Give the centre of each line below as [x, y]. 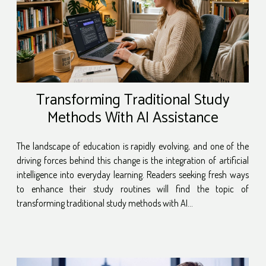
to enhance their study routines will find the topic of [133, 189]
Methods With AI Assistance [133, 118]
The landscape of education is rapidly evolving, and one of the [133, 146]
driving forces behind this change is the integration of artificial [133, 161]
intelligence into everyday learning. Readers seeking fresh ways [133, 175]
